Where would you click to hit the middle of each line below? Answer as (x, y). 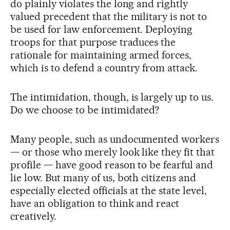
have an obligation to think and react (95, 204)
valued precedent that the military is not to (109, 17)
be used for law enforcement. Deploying (102, 30)
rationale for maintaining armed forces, (101, 55)
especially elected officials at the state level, (109, 191)
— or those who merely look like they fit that (113, 152)
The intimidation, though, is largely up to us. (112, 97)
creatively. (33, 216)
